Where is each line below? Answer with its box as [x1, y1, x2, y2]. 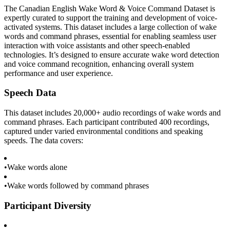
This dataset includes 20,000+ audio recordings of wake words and [4, 108, 221, 117]
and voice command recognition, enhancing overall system [4, 59, 194, 68]
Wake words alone [7, 163, 67, 171]
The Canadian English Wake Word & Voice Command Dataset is [4, 4, 215, 13]
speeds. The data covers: [4, 136, 83, 145]
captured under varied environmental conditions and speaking [4, 127, 203, 136]
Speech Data [4, 87, 56, 99]
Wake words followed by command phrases [7, 181, 149, 190]
